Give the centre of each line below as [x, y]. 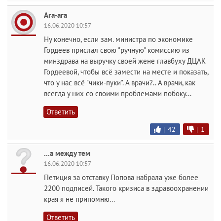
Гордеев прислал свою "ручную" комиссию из [117, 50]
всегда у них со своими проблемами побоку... [118, 93]
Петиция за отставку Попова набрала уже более [121, 177]
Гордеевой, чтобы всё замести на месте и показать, [126, 72]
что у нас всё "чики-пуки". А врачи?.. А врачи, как [120, 83]
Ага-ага [55, 15]
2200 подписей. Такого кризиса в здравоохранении [126, 188]
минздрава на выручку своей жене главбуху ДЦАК [125, 61]
